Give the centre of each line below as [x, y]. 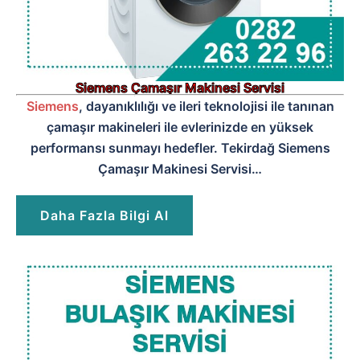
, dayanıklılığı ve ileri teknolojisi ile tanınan [206, 106]
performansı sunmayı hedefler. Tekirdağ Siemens [180, 148]
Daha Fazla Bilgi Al [104, 216]
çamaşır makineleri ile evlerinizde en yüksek [180, 127]
